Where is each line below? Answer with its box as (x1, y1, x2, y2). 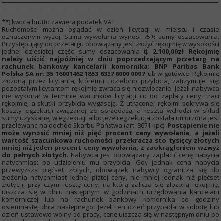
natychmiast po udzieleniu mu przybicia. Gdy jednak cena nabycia (2, 158, 219, 167)
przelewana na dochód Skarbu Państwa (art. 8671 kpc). (2, 121, 167, 130)
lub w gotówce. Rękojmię (145, 69, 220, 78)
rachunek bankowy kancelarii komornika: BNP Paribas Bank (2, 62, 219, 71)
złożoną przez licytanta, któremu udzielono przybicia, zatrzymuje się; (2, 76, 219, 85)
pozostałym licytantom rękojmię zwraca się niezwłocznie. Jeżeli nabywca (2, 84, 219, 93)
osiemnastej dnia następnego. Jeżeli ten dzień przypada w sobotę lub (2, 202, 219, 211)
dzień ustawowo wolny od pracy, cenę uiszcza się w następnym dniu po (2, 210, 219, 219)
